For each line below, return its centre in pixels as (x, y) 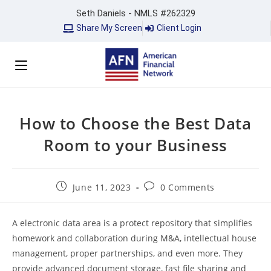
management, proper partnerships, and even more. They (127, 253)
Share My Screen (109, 28)
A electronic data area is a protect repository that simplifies (132, 223)
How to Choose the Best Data (135, 123)
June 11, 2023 (102, 187)
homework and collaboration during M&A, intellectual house (134, 238)
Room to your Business (135, 145)
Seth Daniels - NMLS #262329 (135, 13)
